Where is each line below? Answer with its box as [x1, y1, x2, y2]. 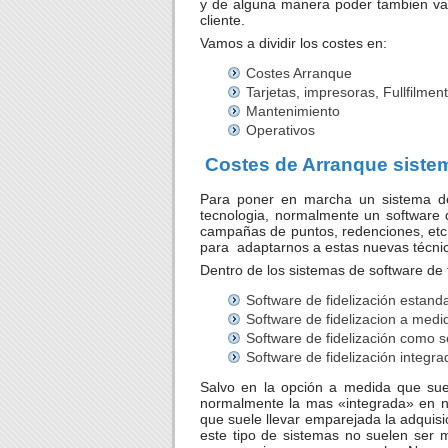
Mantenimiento [246, 103, 340, 120]
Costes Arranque [246, 65, 352, 82]
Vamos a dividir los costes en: [200, 35, 387, 52]
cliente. [200, 12, 245, 29]
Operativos [246, 121, 315, 138]
